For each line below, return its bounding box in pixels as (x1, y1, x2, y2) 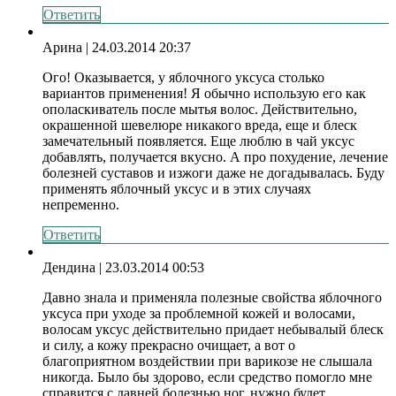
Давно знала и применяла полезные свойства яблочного (42, 289, 382, 305)
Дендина (42, 259, 95, 275)
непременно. (42, 196, 119, 212)
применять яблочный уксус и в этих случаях (42, 180, 311, 196)
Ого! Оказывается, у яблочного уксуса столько (42, 69, 324, 85)
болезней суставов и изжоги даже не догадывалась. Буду (42, 164, 385, 180)
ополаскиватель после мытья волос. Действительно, (42, 101, 357, 117)
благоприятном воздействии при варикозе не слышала (42, 353, 372, 369)
